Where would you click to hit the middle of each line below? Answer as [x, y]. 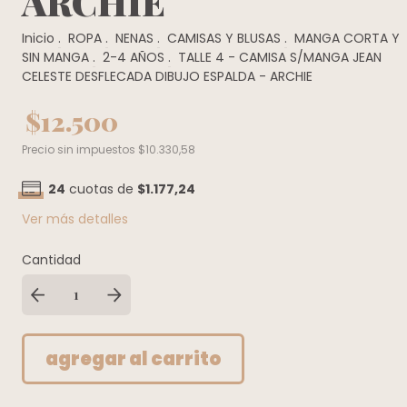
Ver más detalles [75, 218]
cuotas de [101, 189]
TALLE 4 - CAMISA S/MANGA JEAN [280, 57]
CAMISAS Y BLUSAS [224, 38]
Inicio [38, 38]
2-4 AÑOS [134, 57]
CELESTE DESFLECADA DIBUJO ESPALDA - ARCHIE [167, 76]
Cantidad [51, 259]
